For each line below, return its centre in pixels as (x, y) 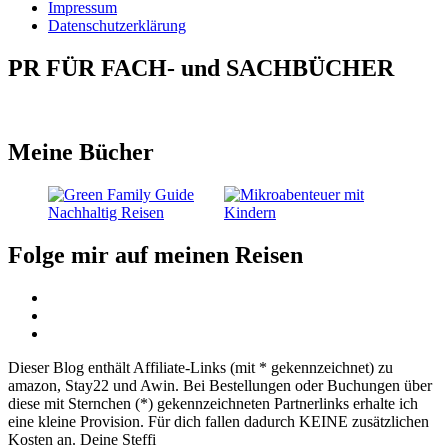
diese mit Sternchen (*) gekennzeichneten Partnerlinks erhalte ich (213, 404)
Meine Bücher (81, 152)
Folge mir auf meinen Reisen (155, 255)
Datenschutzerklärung (117, 25)
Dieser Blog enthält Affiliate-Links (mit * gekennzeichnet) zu (200, 368)
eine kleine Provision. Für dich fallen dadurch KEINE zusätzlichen (218, 422)
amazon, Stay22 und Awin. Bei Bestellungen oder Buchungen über (220, 386)
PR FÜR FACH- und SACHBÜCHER (201, 67)
